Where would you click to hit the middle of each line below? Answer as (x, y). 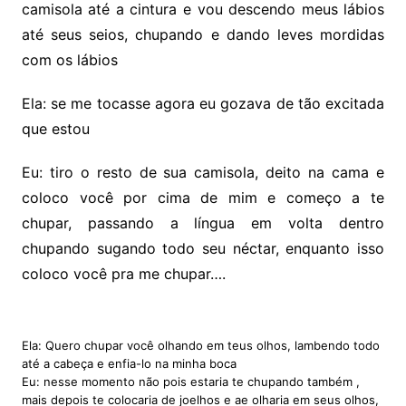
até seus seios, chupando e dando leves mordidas (203, 35)
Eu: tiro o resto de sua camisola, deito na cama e (203, 173)
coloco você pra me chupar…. (123, 274)
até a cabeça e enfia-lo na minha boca (129, 364)
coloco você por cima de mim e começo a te (203, 198)
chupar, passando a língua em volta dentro (203, 223)
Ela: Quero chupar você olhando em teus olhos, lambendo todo (200, 346)
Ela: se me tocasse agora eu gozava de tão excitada (203, 104)
